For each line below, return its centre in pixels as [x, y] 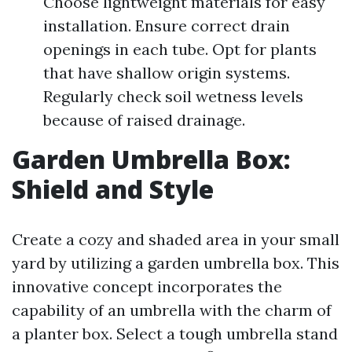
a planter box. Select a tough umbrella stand [175, 334]
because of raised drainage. [144, 120]
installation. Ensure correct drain [167, 26]
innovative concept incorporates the [147, 287]
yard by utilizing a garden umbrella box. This [176, 263]
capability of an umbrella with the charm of [172, 310]
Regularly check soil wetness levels [173, 97]
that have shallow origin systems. [167, 73]
